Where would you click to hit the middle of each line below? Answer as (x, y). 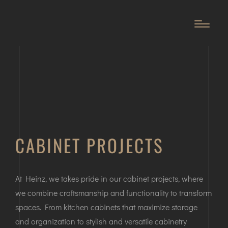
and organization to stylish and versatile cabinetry (101, 221)
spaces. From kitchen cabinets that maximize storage (106, 207)
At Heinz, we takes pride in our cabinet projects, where (109, 178)
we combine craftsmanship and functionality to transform (113, 192)
